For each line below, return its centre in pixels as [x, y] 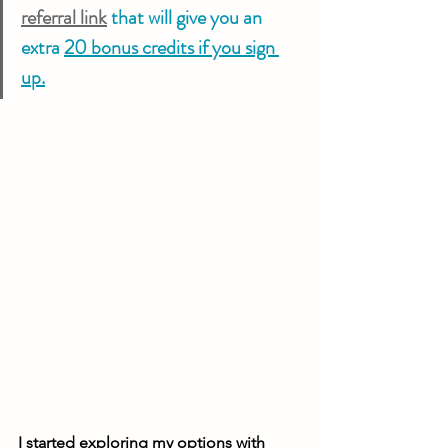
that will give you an [186, 17]
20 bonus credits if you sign [171, 47]
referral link [64, 17]
